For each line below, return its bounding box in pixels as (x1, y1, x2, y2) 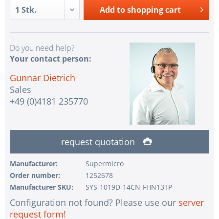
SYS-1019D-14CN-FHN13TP (85, 182, 172, 192)
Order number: (10, 171, 60, 180)
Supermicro (85, 159, 124, 169)
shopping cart (127, 4, 181, 15)
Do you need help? (10, 42, 75, 53)
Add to (100, 4, 126, 15)
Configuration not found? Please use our (10, 197, 178, 209)
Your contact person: (10, 53, 91, 64)
